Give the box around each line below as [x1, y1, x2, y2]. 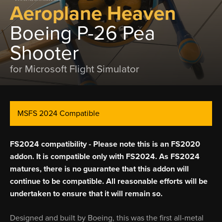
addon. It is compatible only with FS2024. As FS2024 [10, 152, 200, 162]
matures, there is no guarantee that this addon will [10, 164, 189, 174]
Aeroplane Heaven [10, 1, 176, 25]
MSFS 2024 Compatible [17, 109, 100, 118]
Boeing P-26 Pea [10, 21, 155, 45]
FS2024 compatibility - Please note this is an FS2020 [10, 139, 200, 149]
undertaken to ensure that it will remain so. [10, 189, 163, 199]
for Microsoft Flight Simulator [10, 63, 139, 75]
